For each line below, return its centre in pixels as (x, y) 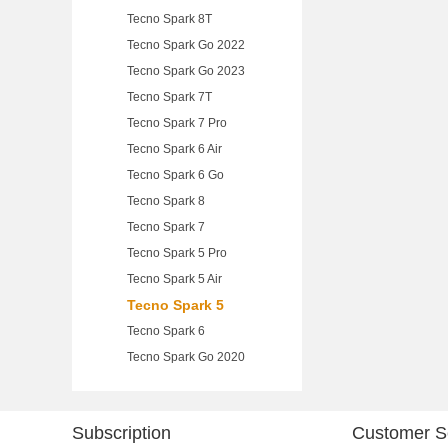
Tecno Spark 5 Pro (177, 253)
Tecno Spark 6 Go (175, 175)
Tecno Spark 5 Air (174, 279)
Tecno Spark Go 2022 (186, 45)
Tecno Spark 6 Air (174, 149)
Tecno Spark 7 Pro (177, 123)
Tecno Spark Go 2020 (186, 357)
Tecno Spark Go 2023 (186, 71)
